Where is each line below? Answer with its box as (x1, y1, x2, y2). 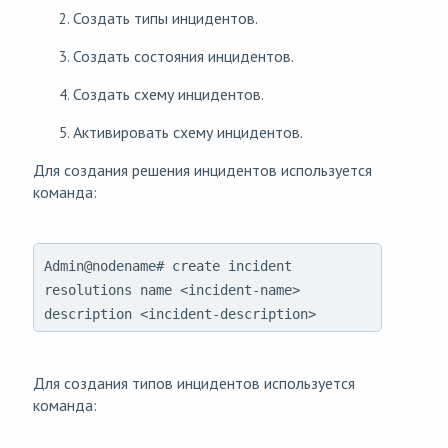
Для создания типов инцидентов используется (33, 373, 355, 394)
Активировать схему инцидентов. (73, 122, 303, 143)
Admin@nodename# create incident (44, 258, 292, 275)
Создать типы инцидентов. (73, 8, 258, 29)
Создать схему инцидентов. (73, 84, 264, 105)
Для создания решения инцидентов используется (33, 160, 372, 181)
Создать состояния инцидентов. (73, 46, 294, 67)
